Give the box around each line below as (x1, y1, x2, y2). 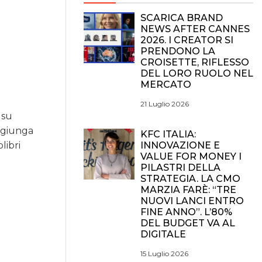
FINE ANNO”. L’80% (140, 206, 232, 218)
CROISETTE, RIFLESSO (140, 57, 249, 68)
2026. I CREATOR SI (140, 35, 233, 46)
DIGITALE (140, 229, 186, 240)
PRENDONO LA (140, 46, 215, 57)
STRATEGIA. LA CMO (140, 173, 240, 184)
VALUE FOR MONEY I (140, 151, 242, 162)
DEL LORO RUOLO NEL (140, 68, 253, 79)
